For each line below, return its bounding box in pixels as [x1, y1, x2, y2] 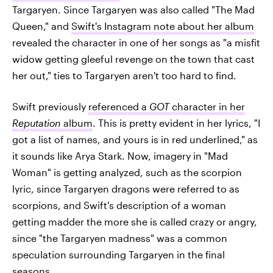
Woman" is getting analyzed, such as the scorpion [12, 166, 242, 178]
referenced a [88, 100, 149, 112]
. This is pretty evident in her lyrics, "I [93, 116, 260, 129]
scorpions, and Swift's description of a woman [12, 199, 226, 211]
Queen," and [12, 19, 71, 32]
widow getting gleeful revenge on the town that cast [12, 52, 255, 65]
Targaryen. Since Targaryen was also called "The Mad [12, 3, 255, 15]
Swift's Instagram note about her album [71, 19, 254, 32]
